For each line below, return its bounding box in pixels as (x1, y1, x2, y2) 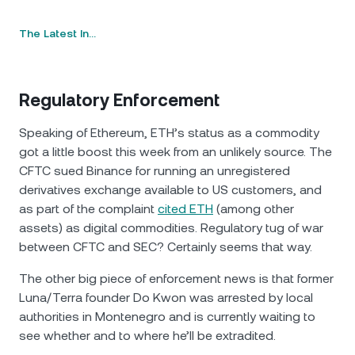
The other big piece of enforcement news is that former (19, 271, 334, 286)
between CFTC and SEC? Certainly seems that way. (19, 239, 312, 254)
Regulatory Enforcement (19, 90, 219, 110)
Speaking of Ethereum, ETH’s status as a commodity (19, 125, 319, 140)
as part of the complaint (19, 201, 158, 216)
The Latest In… (19, 27, 96, 40)
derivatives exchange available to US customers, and (19, 182, 322, 197)
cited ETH (158, 201, 213, 216)
